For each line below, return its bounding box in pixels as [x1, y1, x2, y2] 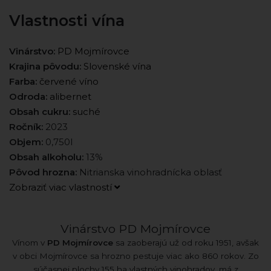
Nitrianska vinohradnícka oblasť [77, 166, 222, 178]
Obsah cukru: [9, 105, 70, 117]
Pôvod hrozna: [9, 166, 77, 178]
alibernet [50, 90, 91, 102]
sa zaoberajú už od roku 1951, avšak [113, 237, 259, 247]
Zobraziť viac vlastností [9, 181, 114, 193]
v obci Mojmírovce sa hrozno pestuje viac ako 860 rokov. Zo [12, 250, 259, 261]
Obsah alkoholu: [9, 151, 83, 163]
